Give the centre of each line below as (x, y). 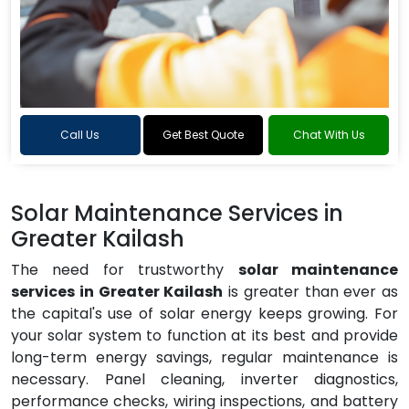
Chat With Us (329, 135)
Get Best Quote (203, 135)
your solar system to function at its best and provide (204, 336)
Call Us (80, 135)
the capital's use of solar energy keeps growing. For (204, 314)
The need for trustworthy (125, 270)
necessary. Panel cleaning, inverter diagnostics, (204, 379)
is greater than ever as (310, 292)
